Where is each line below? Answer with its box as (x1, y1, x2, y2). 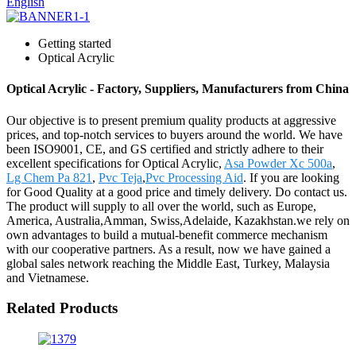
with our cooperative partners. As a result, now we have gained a (6, 242, 331, 256)
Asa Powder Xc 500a (224, 156, 332, 170)
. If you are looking (243, 170, 339, 184)
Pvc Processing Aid (145, 170, 243, 184)
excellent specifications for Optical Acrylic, (6, 156, 224, 170)
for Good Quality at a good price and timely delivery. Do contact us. (6, 184, 347, 199)
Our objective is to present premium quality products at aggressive (6, 113, 336, 127)
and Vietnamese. (6, 270, 89, 284)
